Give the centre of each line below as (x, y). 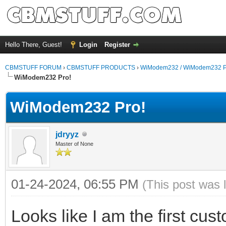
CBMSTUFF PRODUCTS (101, 68)
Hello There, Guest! (35, 45)
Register (117, 45)
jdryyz (67, 134)
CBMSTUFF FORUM (33, 68)
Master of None (74, 144)
